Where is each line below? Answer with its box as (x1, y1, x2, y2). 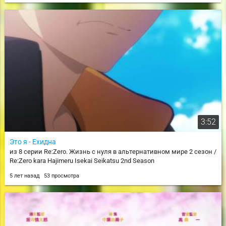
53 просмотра (43, 172, 79, 179)
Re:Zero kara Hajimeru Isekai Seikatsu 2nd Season (9, 156, 154, 164)
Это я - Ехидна (9, 137, 56, 146)
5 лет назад (9, 172, 41, 179)
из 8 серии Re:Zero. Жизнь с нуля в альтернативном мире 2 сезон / (9, 147, 216, 155)
